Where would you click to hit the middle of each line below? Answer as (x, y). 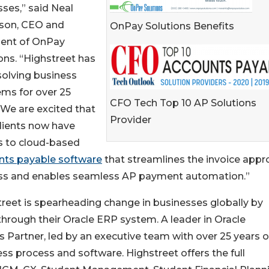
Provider (131, 120)
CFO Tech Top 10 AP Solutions (183, 103)
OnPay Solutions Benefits (172, 26)
